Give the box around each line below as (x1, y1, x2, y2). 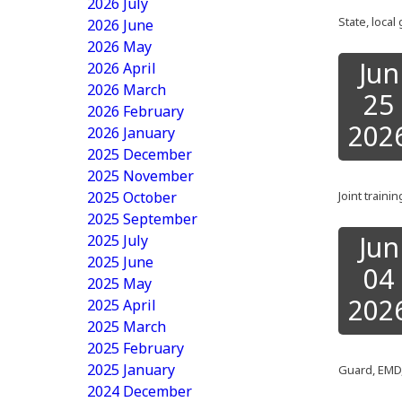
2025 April (87, 295, 156, 315)
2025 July (87, 231, 148, 250)
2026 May (87, 37, 152, 57)
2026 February (87, 101, 184, 121)
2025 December (87, 144, 192, 164)
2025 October (87, 188, 177, 207)
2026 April (87, 58, 156, 78)
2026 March (87, 80, 166, 100)
